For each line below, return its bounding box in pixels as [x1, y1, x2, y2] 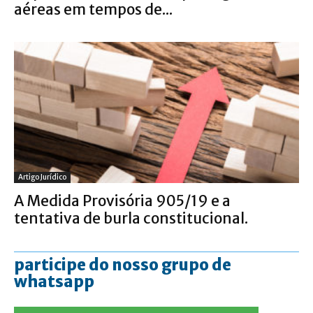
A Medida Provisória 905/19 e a [14, 191, 231, 210]
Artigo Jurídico [18, 172, 66, 182]
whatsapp [14, 271, 94, 291]
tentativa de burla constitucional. [14, 208, 248, 228]
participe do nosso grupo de [14, 254, 231, 275]
